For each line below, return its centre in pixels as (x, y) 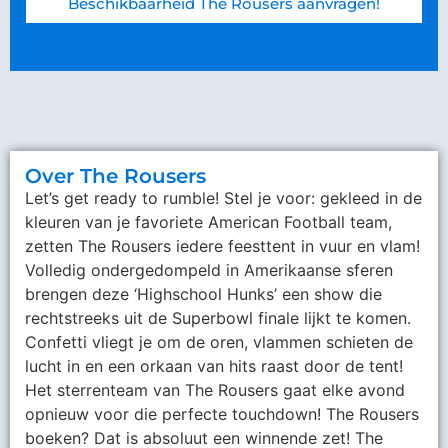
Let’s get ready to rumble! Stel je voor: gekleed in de (223, 198)
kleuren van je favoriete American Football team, (208, 222)
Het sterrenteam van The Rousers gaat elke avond (215, 390)
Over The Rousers (115, 176)
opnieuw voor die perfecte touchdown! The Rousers (222, 414)
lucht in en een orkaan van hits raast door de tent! (214, 366)
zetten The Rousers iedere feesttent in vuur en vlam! (222, 246)
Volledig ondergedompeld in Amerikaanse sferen (209, 270)
